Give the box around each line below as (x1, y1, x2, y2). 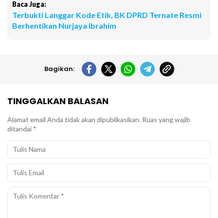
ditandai (7, 125, 33, 133)
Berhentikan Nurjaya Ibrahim (12, 21, 116, 30)
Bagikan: (44, 64, 74, 73)
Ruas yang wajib (142, 115, 190, 124)
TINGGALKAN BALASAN (7, 95, 109, 107)
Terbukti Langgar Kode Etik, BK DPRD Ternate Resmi (12, 10, 201, 19)
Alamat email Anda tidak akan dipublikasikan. (7, 115, 141, 124)
